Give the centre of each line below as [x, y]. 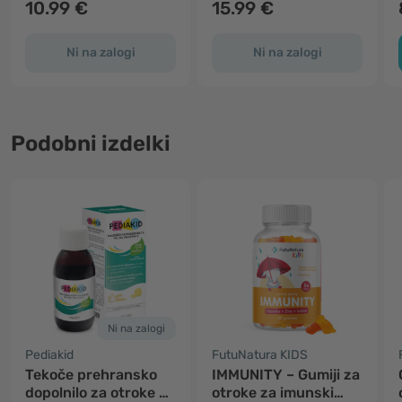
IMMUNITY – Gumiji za [286, 375]
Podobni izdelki [91, 144]
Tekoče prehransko [91, 375]
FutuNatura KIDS [260, 355]
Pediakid [49, 355]
